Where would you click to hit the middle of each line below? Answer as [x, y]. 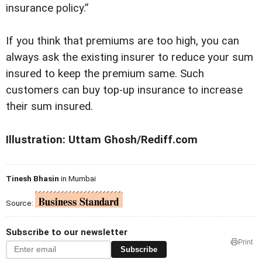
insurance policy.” [47, 8]
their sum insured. [49, 107]
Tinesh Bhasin [32, 178]
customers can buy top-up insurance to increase [124, 90]
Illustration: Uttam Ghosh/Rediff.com [102, 139]
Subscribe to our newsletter [67, 232]
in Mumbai [77, 178]
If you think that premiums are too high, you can [123, 41]
